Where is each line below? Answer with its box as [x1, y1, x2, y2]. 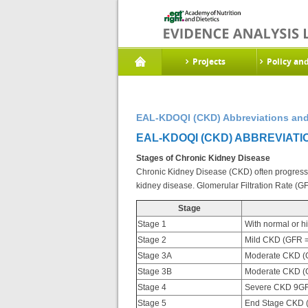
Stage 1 [137, 219, 166, 229]
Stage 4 [137, 283, 166, 292]
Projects [192, 56, 225, 67]
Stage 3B [137, 267, 172, 276]
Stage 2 [137, 235, 166, 245]
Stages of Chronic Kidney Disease [136, 153, 270, 163]
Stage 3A [137, 251, 172, 261]
